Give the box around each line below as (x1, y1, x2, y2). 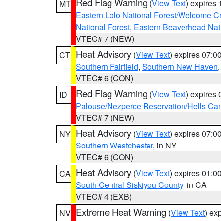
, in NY (153, 140, 177, 151)
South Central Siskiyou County (76, 179, 183, 190)
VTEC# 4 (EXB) (76, 191, 132, 202)
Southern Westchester (76, 140, 153, 151)
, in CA (183, 179, 207, 190)
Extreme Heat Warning (76, 205, 166, 218)
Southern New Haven (142, 61, 218, 72)
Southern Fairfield (76, 61, 138, 72)
